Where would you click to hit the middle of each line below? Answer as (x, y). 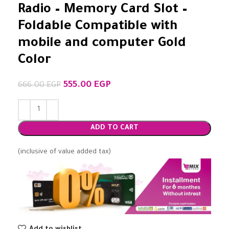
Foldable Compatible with (98, 27)
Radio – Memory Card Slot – (103, 10)
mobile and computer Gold (102, 44)
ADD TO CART (114, 128)
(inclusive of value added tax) (64, 152)
